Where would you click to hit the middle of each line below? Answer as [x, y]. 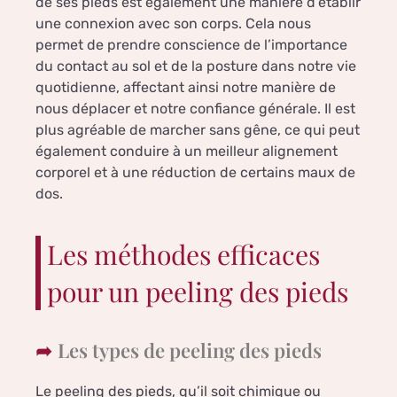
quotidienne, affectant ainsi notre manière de [186, 88]
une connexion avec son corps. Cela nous [173, 24]
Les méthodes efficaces [183, 255]
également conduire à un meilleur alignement [187, 152]
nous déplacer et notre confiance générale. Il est [195, 109]
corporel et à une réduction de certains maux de [195, 173]
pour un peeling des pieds [198, 292]
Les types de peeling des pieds [190, 350]
